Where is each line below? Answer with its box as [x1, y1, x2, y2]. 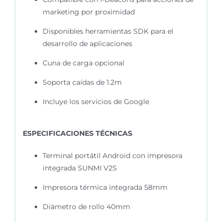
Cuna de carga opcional [42, 58, 124, 67]
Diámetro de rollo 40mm [42, 202, 130, 211]
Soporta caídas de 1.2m [42, 77, 122, 87]
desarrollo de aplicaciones [42, 39, 132, 48]
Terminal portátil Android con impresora [42, 151, 182, 160]
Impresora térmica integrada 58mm [42, 182, 167, 192]
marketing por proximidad [42, 7, 135, 16]
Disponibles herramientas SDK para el [42, 26, 173, 36]
